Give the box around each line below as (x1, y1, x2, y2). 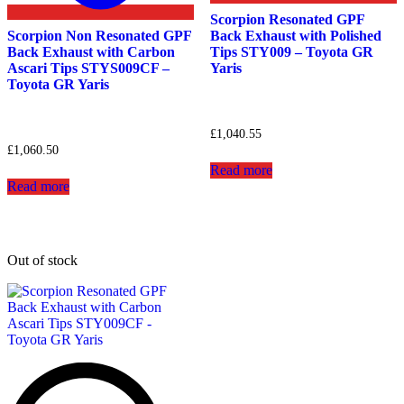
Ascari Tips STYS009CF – (7, 60, 170, 77)
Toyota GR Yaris (7, 77, 109, 93)
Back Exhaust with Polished (209, 28, 381, 44)
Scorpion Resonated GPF (209, 12, 364, 28)
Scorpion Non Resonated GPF (7, 28, 191, 44)
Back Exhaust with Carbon (7, 44, 175, 60)
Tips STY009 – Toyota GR (209, 44, 373, 60)
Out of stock (7, 252, 78, 268)
